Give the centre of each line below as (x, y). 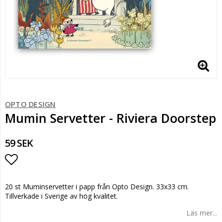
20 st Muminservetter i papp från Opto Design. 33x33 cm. (97, 187)
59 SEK (19, 143)
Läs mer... (202, 213)
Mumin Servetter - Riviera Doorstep (111, 118)
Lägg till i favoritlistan (68, 179)
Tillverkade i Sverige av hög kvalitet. (61, 196)
